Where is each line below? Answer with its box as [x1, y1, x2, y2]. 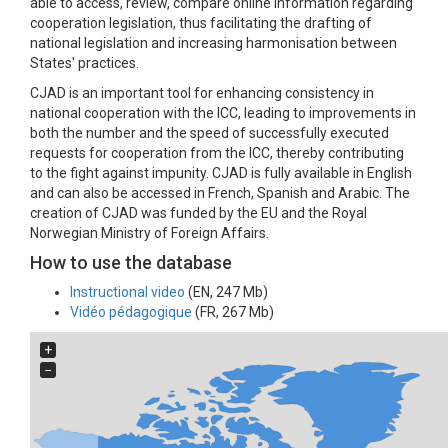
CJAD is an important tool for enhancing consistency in [30, 85, 374, 101]
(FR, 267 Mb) [192, 304, 274, 320]
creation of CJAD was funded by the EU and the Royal [30, 205, 367, 221]
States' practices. [30, 55, 139, 71]
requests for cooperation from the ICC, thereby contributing [30, 145, 404, 161]
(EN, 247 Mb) [185, 284, 268, 300]
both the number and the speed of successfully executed [30, 125, 389, 141]
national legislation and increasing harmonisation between [30, 35, 397, 51]
